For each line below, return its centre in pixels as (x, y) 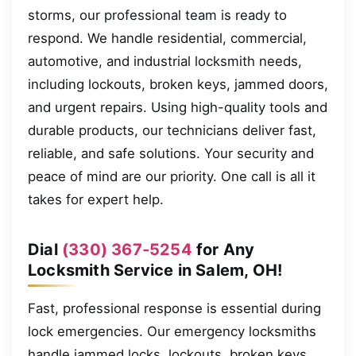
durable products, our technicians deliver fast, (172, 130)
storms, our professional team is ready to (157, 15)
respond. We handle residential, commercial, (167, 38)
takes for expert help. (96, 199)
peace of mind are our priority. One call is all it (172, 176)
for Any (223, 249)
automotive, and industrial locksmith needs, (165, 61)
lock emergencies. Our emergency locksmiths (172, 331)
